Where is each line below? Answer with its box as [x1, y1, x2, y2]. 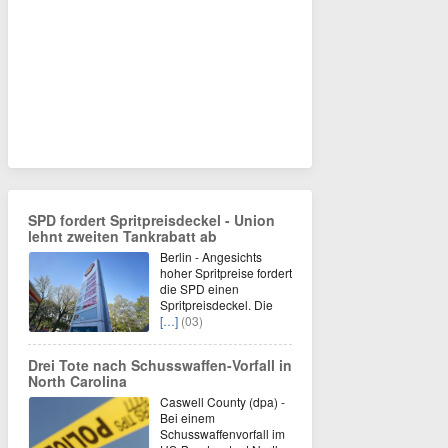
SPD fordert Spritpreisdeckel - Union [28, 210, 275, 230]
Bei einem [160, 409, 215, 426]
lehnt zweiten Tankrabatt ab [28, 226, 217, 246]
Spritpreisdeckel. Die [160, 296, 273, 313]
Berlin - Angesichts [160, 248, 262, 265]
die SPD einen [160, 280, 239, 297]
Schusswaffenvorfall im [160, 425, 285, 442]
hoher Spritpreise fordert [160, 264, 292, 281]
